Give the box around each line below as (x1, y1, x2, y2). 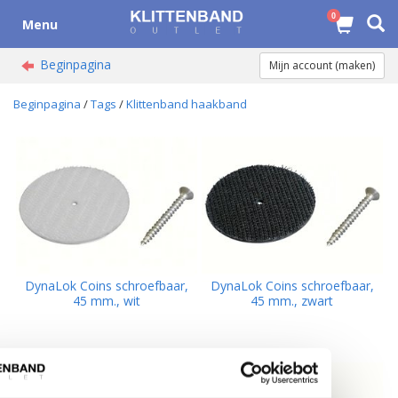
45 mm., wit (72, 291, 140, 309)
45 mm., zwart (251, 291, 333, 309)
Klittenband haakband (126, 96, 247, 113)
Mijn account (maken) (269, 58, 375, 73)
